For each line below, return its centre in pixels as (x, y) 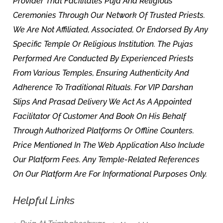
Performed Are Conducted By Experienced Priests (104, 58)
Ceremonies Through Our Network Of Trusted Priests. (109, 15)
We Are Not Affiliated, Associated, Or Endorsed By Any (111, 30)
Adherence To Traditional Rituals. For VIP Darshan (103, 87)
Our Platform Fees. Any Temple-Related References (107, 160)
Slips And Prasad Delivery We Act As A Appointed (103, 102)
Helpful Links (44, 200)
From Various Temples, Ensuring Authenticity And (101, 73)
